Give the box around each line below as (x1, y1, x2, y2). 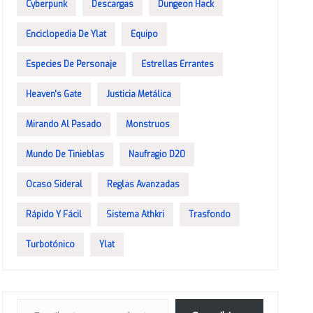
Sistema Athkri (106, 208, 165, 220)
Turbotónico (26, 238, 75, 250)
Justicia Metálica (106, 88, 172, 100)
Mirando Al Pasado (26, 118, 102, 130)
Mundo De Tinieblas (26, 148, 105, 160)
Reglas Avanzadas (107, 178, 180, 190)
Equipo (131, 28, 159, 40)
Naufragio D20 (129, 148, 186, 160)
